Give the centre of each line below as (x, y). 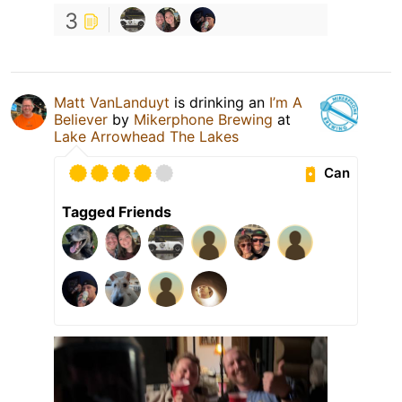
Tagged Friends (117, 211)
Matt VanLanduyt (112, 102)
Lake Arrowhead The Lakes (146, 136)
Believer (81, 119)
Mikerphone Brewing (203, 119)
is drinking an (219, 102)
